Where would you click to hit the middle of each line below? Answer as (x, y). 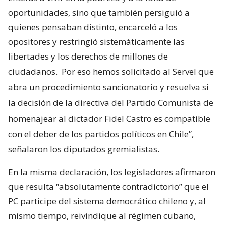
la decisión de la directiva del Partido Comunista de (111, 103)
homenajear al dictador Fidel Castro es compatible (109, 119)
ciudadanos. (34, 72)
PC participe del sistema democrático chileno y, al (107, 201)
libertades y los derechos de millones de (88, 56)
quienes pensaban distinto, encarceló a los (93, 27)
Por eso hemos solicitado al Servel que (138, 72)
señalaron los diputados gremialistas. (84, 149)
